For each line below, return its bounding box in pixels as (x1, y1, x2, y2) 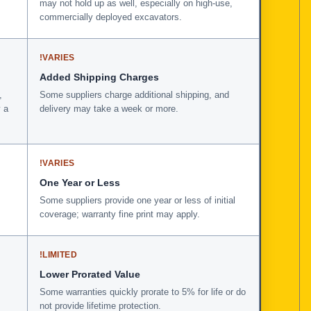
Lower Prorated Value (40, 268, 140, 280)
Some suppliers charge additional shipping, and (40, 89, 229, 100)
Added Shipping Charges (40, 71, 159, 83)
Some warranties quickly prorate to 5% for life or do (40, 286, 246, 297)
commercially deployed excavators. (40, 11, 182, 22)
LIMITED (42, 249, 77, 260)
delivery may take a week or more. (40, 103, 178, 114)
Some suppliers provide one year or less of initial (40, 194, 235, 205)
